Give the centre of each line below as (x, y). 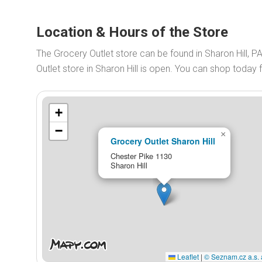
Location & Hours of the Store (132, 32)
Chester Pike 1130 (141, 156)
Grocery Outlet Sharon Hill (163, 141)
